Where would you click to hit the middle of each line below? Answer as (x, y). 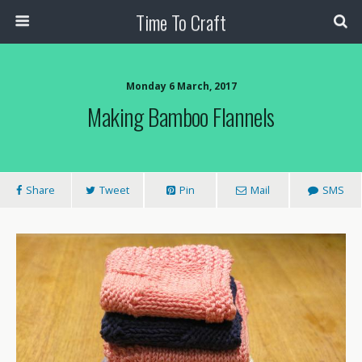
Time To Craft (181, 22)
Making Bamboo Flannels (181, 116)
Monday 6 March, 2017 (181, 86)
